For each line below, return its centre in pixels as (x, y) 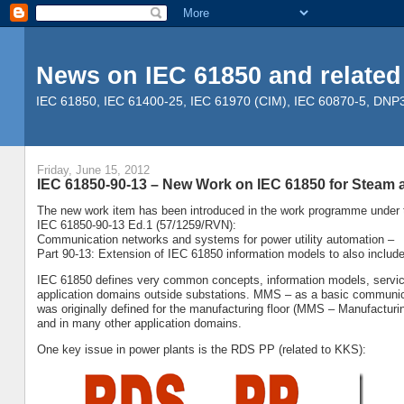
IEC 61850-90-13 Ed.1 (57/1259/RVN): (136, 225)
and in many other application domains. (139, 324)
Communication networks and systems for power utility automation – (215, 240)
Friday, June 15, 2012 (93, 170)
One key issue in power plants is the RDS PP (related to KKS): (201, 350)
